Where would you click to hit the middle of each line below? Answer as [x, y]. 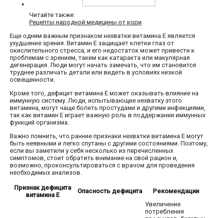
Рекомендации [176, 191]
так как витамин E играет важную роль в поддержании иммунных [108, 115]
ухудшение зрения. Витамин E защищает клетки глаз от [92, 43]
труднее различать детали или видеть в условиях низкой [96, 73]
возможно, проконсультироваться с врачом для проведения [102, 165]
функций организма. [39, 123]
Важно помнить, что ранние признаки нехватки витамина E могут [107, 136]
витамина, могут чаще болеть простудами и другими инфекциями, [108, 108]
